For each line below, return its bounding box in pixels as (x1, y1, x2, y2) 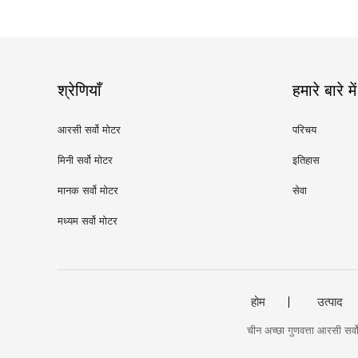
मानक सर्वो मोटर (58, 185, 118, 197)
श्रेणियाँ (58, 82, 101, 99)
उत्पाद (316, 294, 343, 308)
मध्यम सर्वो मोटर (58, 215, 117, 227)
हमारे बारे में (292, 82, 356, 99)
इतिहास (292, 154, 320, 166)
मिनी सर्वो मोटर (58, 154, 113, 166)
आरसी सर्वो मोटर (58, 124, 121, 136)
